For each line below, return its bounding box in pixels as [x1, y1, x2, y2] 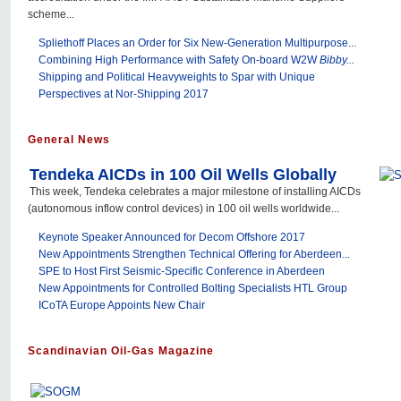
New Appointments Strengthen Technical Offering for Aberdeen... [38, 248, 350, 261]
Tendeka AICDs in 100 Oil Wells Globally [30, 166, 337, 184]
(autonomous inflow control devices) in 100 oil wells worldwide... [28, 202, 339, 216]
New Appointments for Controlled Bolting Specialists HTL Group [38, 282, 347, 295]
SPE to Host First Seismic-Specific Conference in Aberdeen [38, 265, 325, 278]
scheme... [28, 8, 74, 21]
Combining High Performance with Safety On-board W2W [38, 54, 320, 67]
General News [28, 133, 110, 147]
